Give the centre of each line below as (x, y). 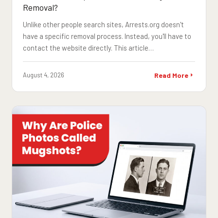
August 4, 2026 (44, 75)
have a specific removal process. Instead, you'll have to (107, 36)
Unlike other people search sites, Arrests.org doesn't (104, 24)
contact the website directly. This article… (89, 47)
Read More (171, 75)
